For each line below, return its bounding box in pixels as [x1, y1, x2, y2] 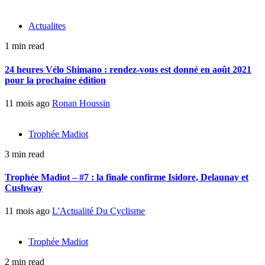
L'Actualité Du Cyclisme [52, 206, 145, 216]
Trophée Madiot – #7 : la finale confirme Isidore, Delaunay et [5, 172, 248, 183]
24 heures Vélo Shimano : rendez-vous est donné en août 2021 [5, 64, 251, 75]
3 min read [5, 148, 44, 159]
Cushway [5, 183, 43, 193]
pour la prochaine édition [5, 75, 106, 85]
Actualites [28, 21, 66, 31]
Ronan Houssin [52, 98, 110, 108]
